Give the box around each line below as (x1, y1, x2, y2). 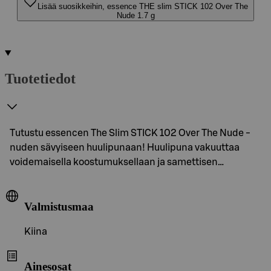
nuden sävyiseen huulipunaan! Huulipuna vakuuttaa (10, 142, 240, 152)
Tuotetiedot (5, 70, 76, 87)
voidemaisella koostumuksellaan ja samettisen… (10, 157, 224, 167)
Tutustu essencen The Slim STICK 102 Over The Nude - (10, 128, 250, 138)
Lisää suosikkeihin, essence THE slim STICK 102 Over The (38, 2, 248, 11)
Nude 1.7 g (116, 11, 155, 20)
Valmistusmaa (24, 200, 94, 213)
